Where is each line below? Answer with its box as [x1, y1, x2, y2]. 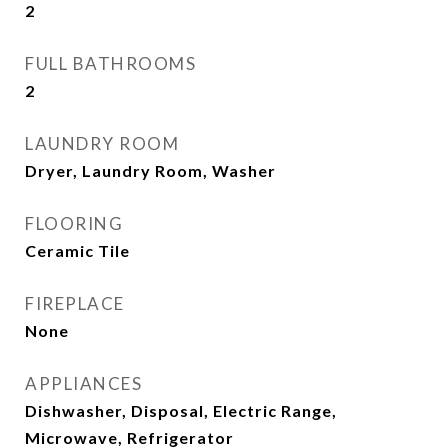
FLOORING [25, 213, 123, 234]
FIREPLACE [25, 293, 125, 314]
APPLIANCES [25, 373, 142, 394]
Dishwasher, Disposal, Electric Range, [25, 401, 337, 420]
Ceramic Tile [25, 241, 130, 260]
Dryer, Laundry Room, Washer [25, 161, 276, 180]
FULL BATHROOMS [25, 53, 196, 74]
